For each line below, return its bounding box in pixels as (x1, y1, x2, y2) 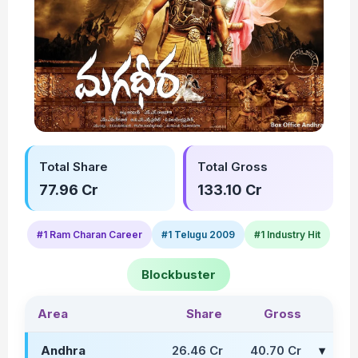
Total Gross (197, 158, 268, 174)
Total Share (39, 158, 109, 174)
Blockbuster (141, 266, 217, 282)
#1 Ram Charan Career (37, 228, 143, 241)
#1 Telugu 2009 (161, 228, 236, 241)
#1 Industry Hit (254, 228, 321, 241)
